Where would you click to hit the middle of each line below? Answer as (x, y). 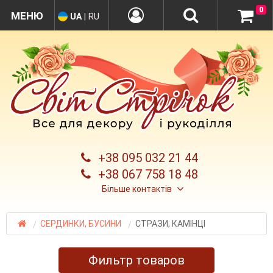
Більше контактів (136, 189)
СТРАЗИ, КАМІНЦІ (170, 224)
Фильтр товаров (136, 261)
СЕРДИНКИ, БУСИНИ (81, 224)
